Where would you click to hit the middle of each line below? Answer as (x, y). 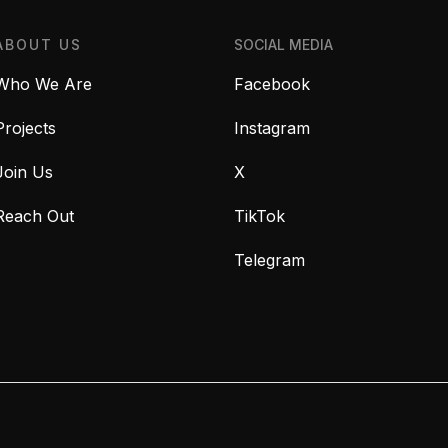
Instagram (272, 128)
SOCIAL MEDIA (283, 44)
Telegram (269, 260)
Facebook (272, 84)
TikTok (259, 216)
